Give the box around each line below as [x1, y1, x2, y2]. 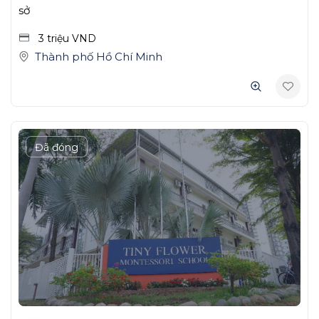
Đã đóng [35, 141, 78, 155]
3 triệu [38, 32, 72, 46]
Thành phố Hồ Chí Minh [35, 50, 162, 64]
